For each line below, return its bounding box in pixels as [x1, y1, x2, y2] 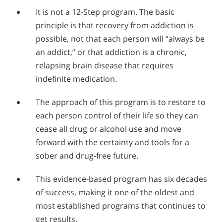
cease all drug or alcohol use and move [36, 123, 181, 135]
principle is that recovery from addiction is [36, 20, 194, 31]
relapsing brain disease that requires [36, 60, 173, 71]
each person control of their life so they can [36, 110, 198, 121]
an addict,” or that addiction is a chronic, [36, 47, 187, 58]
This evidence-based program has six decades [36, 173, 207, 185]
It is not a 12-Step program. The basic [36, 6, 174, 18]
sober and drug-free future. [36, 150, 138, 162]
